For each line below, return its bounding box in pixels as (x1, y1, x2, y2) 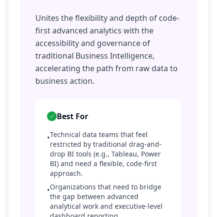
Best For (57, 111, 88, 122)
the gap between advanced (50, 192, 139, 201)
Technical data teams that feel (50, 130, 148, 139)
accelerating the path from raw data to (35, 63, 178, 74)
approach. (50, 169, 83, 178)
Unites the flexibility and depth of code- (35, 13, 179, 23)
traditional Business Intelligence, (35, 50, 155, 61)
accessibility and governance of (35, 38, 150, 48)
